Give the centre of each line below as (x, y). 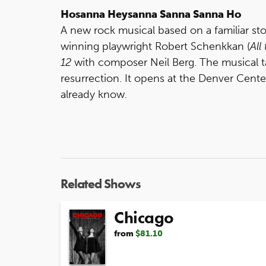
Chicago (144, 218)
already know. (94, 94)
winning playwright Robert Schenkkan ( (155, 46)
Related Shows (101, 184)
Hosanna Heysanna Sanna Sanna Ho (151, 14)
